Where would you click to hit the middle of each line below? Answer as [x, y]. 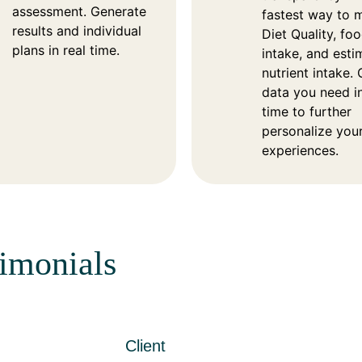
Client [146, 346]
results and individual [77, 30]
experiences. [301, 150]
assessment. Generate [80, 11]
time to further [307, 111]
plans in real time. [66, 50]
